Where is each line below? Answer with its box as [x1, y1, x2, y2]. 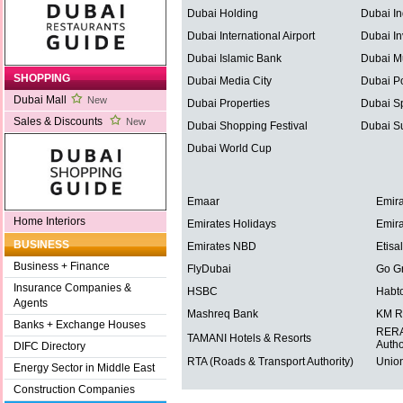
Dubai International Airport [187, 30, 315, 43]
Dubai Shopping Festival [187, 120, 308, 133]
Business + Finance [13, 260, 110, 273]
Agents [13, 297, 48, 310]
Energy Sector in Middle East [13, 362, 155, 375]
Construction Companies [13, 383, 135, 397]
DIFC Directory [13, 340, 85, 354]
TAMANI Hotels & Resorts [187, 332, 311, 345]
